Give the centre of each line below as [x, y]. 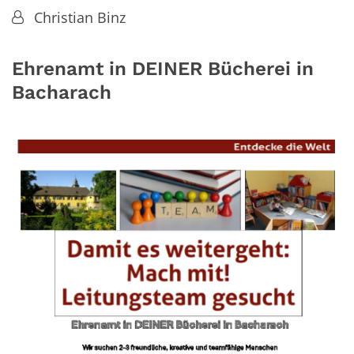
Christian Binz [79, 18]
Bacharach [62, 92]
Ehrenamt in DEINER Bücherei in [163, 68]
